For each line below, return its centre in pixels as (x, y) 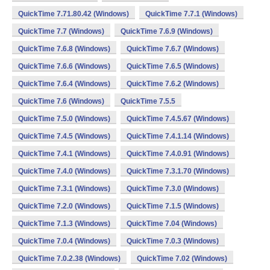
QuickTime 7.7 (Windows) (61, 31)
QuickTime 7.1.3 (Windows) (64, 224)
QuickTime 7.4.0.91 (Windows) (178, 154)
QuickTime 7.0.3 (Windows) (173, 241)
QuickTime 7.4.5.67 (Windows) (178, 119)
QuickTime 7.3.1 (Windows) (64, 189)
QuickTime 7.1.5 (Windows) (173, 206)
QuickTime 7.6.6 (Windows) (64, 66)
